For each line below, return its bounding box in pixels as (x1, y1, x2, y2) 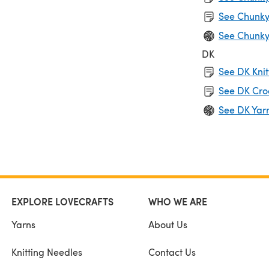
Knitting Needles (11, 245, 82, 258)
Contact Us (148, 245, 196, 258)
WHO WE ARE (148, 194, 207, 208)
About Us (148, 217, 187, 231)
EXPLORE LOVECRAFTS (11, 194, 113, 208)
